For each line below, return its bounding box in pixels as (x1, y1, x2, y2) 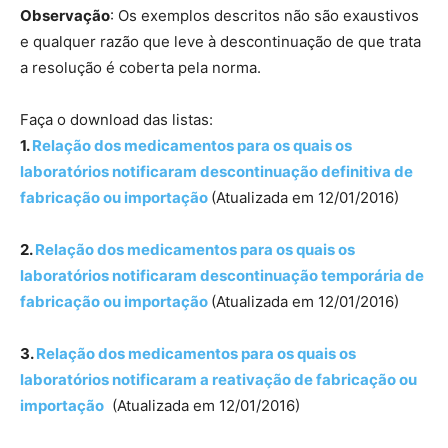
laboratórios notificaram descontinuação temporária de (20, 266, 424, 286)
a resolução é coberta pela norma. (20, 58, 261, 78)
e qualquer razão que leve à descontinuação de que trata (20, 32, 421, 52)
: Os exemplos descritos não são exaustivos (110, 6, 419, 26)
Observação (20, 6, 110, 26)
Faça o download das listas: (20, 110, 213, 130)
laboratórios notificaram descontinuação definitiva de (20, 162, 413, 182)
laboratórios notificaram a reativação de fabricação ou (20, 370, 417, 390)
